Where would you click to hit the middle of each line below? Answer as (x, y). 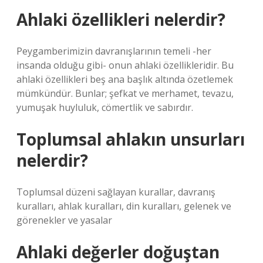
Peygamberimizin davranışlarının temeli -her (114, 51)
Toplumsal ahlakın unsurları (131, 139)
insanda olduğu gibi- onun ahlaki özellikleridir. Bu (125, 65)
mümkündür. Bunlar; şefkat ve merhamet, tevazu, (125, 93)
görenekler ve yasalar (64, 220)
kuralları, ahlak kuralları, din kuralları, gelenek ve (124, 206)
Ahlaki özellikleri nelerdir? (121, 19)
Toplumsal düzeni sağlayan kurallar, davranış (116, 192)
